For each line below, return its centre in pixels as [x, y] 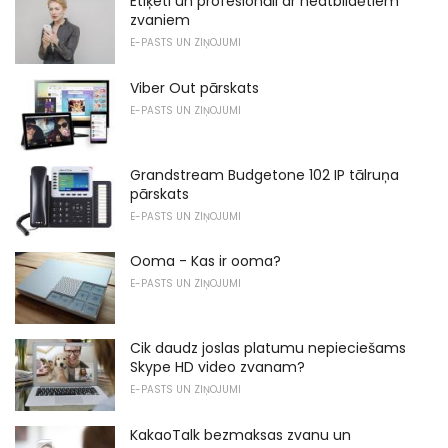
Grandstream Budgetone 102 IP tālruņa [264, 174]
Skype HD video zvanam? [217, 366]
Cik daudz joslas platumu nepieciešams [268, 347]
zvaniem [160, 20]
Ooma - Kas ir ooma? [205, 261]
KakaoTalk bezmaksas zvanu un [240, 434]
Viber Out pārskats [194, 87]
